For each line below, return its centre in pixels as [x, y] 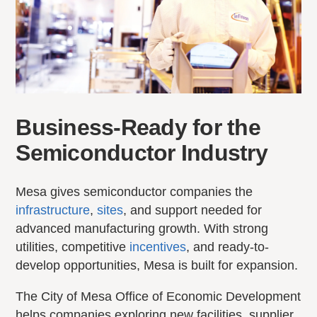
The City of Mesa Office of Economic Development [158, 296]
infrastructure [53, 210]
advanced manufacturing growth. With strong [142, 228]
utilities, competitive [73, 247]
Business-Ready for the [138, 127]
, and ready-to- [228, 247]
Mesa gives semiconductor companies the [134, 191]
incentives [158, 247]
